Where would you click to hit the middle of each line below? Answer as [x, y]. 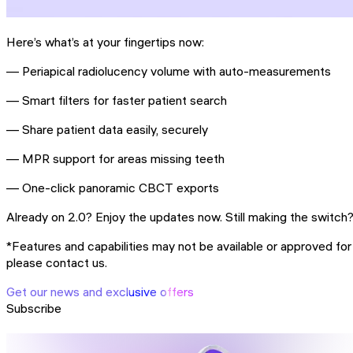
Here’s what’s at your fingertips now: [105, 42]
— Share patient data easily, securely [107, 130]
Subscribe [34, 308]
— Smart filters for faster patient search [117, 100]
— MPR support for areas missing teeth [115, 159]
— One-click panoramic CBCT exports [113, 188]
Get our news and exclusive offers [100, 292]
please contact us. [57, 263]
